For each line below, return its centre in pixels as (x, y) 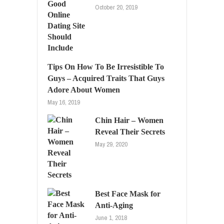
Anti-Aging (114, 205)
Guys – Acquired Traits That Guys (106, 78)
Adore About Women (84, 89)
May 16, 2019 (64, 102)
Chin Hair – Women (129, 120)
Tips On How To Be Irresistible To (106, 66)
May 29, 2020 (111, 144)
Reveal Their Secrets (130, 131)
